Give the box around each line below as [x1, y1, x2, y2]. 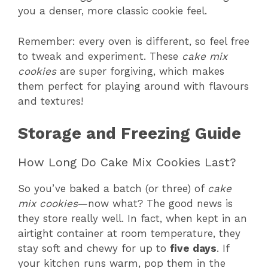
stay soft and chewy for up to [18, 242, 170, 255]
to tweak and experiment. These [18, 50, 182, 62]
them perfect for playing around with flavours [18, 80, 249, 92]
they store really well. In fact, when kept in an [18, 212, 247, 225]
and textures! [18, 95, 83, 107]
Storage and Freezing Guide [18, 124, 241, 144]
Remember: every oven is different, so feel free [18, 35, 249, 47]
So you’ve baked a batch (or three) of [18, 182, 208, 195]
